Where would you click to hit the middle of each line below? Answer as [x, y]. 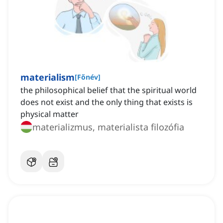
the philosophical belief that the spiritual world [109, 90]
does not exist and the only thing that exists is [107, 102]
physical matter [50, 114]
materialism [48, 77]
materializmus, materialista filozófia [108, 127]
